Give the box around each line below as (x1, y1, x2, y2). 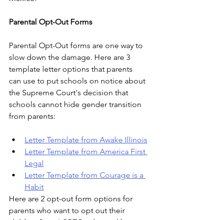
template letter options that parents (9, 64, 135, 74)
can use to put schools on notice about (9, 76, 147, 86)
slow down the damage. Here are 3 (9, 53, 132, 62)
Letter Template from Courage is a (25, 170, 145, 180)
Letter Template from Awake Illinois (25, 135, 147, 145)
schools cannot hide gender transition (9, 100, 143, 110)
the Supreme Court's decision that (9, 88, 130, 98)
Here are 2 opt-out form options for (9, 194, 135, 204)
